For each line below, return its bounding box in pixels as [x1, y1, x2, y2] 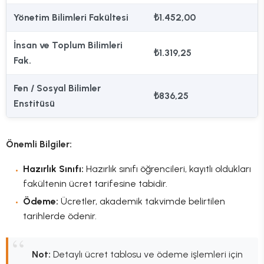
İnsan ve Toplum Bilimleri [14, 39, 123, 51]
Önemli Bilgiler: [6, 138, 72, 150]
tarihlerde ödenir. [22, 210, 97, 222]
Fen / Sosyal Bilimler [14, 82, 101, 94]
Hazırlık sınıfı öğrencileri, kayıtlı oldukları [83, 163, 251, 174]
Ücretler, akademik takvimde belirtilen [58, 195, 225, 207]
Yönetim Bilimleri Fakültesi [14, 11, 128, 23]
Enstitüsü [14, 97, 55, 109]
